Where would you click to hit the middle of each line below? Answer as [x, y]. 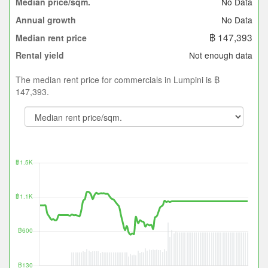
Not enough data [221, 55]
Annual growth [46, 20]
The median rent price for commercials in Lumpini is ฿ [118, 79]
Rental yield [40, 55]
